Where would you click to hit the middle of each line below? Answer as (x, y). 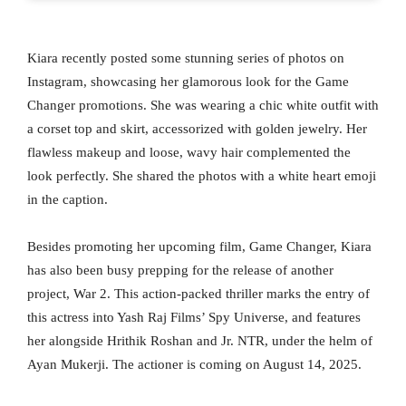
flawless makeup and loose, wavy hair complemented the (189, 153)
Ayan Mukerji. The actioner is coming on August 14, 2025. (194, 365)
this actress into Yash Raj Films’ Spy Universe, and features (194, 318)
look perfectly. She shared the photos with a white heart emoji (202, 176)
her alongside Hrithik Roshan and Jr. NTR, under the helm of (200, 341)
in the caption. (68, 200)
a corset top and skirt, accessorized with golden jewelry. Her (197, 129)
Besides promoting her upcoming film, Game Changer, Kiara (199, 247)
